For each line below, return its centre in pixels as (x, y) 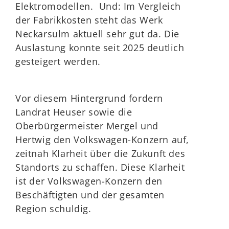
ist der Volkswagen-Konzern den (89, 181)
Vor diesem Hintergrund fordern (89, 98)
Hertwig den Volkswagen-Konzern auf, (102, 140)
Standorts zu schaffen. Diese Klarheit (100, 167)
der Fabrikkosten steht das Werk (89, 20)
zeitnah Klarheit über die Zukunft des (100, 153)
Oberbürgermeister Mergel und (87, 126)
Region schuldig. (53, 209)
